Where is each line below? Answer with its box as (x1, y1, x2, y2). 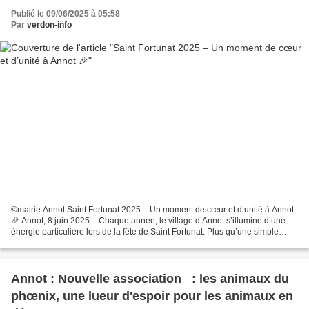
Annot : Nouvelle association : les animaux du (11, 271, 289, 286)
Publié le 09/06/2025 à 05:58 (11, 9, 120, 19)
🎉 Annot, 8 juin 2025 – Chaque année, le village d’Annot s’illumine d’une (11, 215, 286, 226)
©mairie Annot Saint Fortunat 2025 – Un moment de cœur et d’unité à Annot (11, 204, 67, 215)
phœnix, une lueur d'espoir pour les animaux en (11, 288, 293, 303)
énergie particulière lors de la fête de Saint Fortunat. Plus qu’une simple (11, 226, 279, 237)
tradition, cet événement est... (11, 237, 120, 248)
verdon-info (27, 20, 72, 30)
